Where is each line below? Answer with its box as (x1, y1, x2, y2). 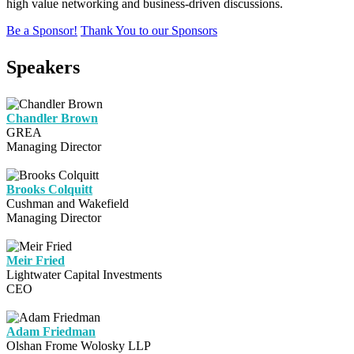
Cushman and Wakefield (6, 197, 129, 211)
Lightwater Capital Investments (6, 268, 162, 282)
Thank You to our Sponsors (81, 24, 217, 38)
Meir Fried (6, 254, 65, 268)
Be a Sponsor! (6, 24, 77, 38)
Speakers (6, 57, 80, 78)
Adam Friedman (6, 325, 96, 339)
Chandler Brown (6, 111, 98, 126)
